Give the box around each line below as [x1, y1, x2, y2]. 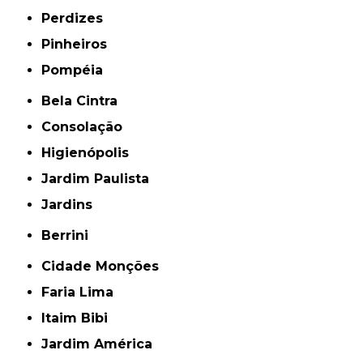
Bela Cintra [51, 92, 118, 109]
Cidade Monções [51, 258, 160, 274]
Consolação [51, 118, 123, 135]
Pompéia [50, 62, 104, 78]
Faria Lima [49, 284, 114, 300]
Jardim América [49, 335, 153, 352]
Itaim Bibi [45, 310, 109, 326]
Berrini [51, 227, 89, 243]
